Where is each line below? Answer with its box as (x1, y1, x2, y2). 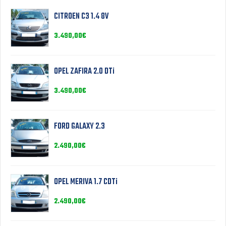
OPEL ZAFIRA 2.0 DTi (54, 65, 115, 79)
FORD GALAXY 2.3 (54, 120, 105, 134)
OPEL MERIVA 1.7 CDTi (54, 175, 118, 189)
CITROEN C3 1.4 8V (54, 10, 109, 23)
